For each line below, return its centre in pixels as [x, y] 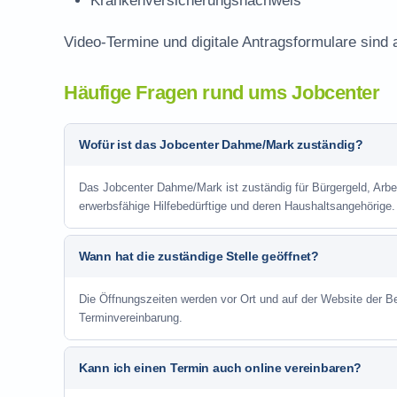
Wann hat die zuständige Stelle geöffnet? [199, 256]
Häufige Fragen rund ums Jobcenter [222, 93]
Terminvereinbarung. [131, 318]
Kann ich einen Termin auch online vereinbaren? [221, 368]
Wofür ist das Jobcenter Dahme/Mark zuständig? [221, 144]
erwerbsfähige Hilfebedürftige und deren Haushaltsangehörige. [237, 206]
